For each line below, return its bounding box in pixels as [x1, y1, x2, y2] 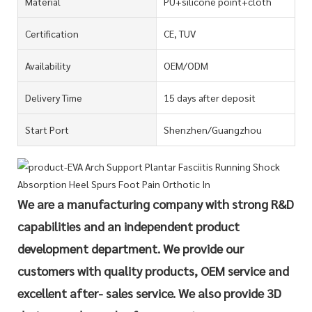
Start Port [25, 123, 69, 136]
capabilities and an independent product [17, 217, 240, 234]
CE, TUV [163, 26, 196, 40]
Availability [25, 58, 70, 72]
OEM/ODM [163, 58, 208, 72]
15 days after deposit [163, 91, 256, 104]
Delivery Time [25, 91, 82, 104]
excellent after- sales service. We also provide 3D [17, 284, 281, 301]
